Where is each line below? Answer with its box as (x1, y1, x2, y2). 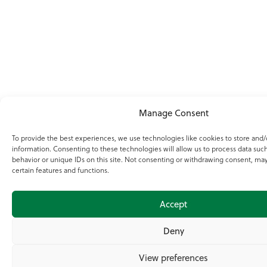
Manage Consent (138, 107, 209, 119)
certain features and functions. (12, 165, 109, 175)
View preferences (139, 251, 208, 264)
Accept (160, 197, 187, 210)
